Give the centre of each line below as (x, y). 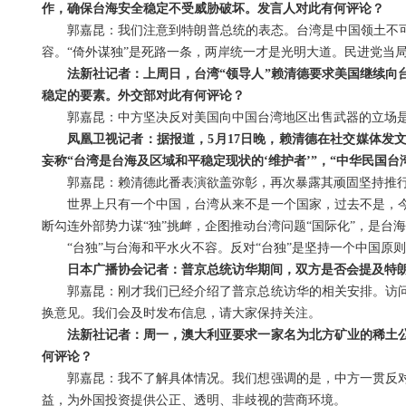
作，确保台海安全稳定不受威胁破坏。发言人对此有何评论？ (213, 9)
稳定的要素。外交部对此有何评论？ (143, 96)
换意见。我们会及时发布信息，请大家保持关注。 (181, 314)
